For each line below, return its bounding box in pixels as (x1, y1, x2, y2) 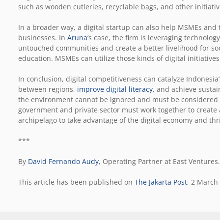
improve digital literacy (77, 84, 153, 94)
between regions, (18, 84, 77, 94)
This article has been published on (18, 177, 135, 187)
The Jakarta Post (135, 177, 187, 187)
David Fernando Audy (28, 156, 99, 166)
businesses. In (18, 32, 67, 42)
